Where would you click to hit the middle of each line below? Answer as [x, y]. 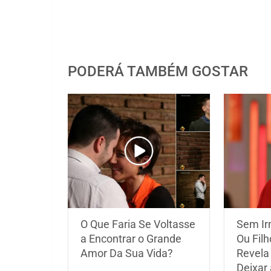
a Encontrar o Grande [131, 238]
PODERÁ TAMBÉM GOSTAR [158, 71]
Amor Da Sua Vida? [127, 253]
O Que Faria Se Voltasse [138, 224]
